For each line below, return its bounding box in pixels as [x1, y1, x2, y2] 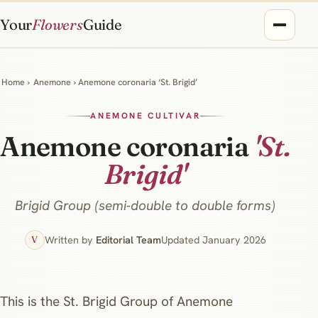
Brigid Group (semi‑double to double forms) [15, 196, 276, 214]
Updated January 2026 [160, 233, 266, 246]
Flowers [32, 16, 83, 33]
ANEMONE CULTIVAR [90, 110, 201, 122]
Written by [44, 233, 96, 246]
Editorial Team [95, 233, 161, 246]
